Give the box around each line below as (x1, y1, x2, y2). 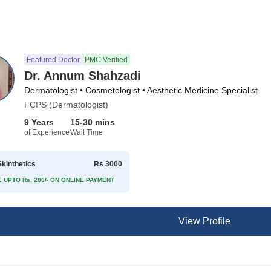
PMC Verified (85, 56, 128, 64)
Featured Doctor (27, 56, 80, 64)
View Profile (178, 216, 230, 226)
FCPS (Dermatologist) (24, 100, 109, 109)
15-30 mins (70, 117, 116, 127)
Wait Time (70, 128, 103, 137)
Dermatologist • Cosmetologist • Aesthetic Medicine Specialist (24, 85, 258, 95)
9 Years (24, 117, 54, 127)
